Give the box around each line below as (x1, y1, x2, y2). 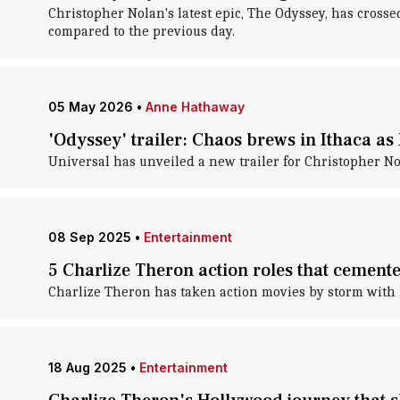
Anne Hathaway (145, 99, 245, 114)
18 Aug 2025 (47, 360, 127, 375)
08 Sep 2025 (47, 229, 131, 245)
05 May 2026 (47, 99, 133, 114)
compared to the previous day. (47, 23, 235, 39)
